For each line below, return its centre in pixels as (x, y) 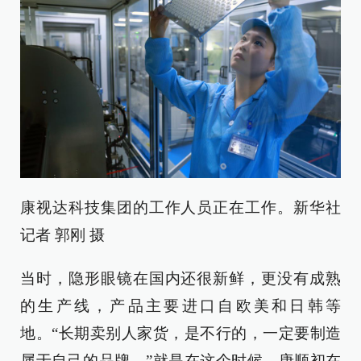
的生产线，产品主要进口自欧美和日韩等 (180, 306)
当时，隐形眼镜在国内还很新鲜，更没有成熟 (180, 279)
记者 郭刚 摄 (62, 235)
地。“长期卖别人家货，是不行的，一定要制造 (180, 334)
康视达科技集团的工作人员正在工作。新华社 (180, 208)
